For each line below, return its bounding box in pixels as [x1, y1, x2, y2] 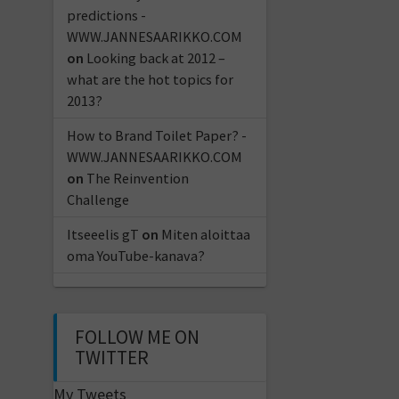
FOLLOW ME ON [74, 324, 199, 349]
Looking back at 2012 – [85, 48, 225, 67]
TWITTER [74, 345, 149, 370]
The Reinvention [85, 168, 189, 187]
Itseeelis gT [66, 224, 139, 243]
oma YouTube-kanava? [66, 246, 205, 265]
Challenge [66, 190, 129, 208]
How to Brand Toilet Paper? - [66, 126, 247, 144]
